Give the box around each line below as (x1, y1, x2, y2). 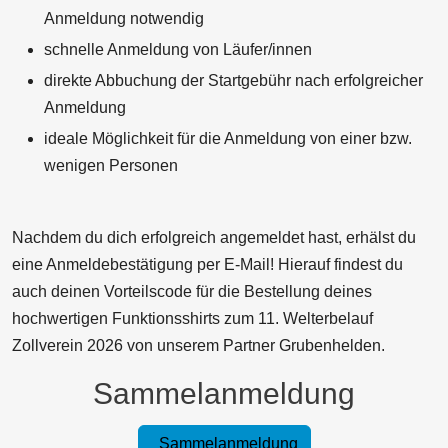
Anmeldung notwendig (44, 9, 204, 27)
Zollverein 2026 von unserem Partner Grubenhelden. (12, 336, 385, 354)
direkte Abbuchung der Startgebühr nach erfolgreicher (44, 71, 423, 89)
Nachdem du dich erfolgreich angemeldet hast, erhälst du (12, 228, 416, 246)
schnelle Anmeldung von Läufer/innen (44, 40, 312, 58)
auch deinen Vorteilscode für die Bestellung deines (12, 282, 372, 300)
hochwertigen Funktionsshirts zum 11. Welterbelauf (12, 309, 373, 327)
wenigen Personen (44, 156, 178, 174)
